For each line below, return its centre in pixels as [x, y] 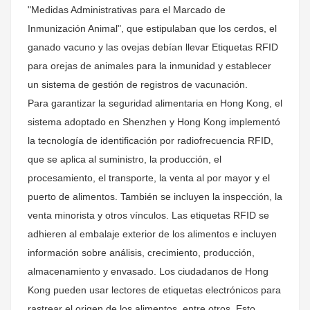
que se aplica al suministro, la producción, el [125, 159]
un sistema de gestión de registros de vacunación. [138, 84]
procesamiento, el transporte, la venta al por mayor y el [149, 178]
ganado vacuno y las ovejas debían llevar [120, 47]
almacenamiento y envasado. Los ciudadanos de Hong [148, 271]
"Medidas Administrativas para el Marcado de [127, 10]
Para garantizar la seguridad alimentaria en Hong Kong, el [155, 103]
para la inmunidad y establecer [202, 66]
